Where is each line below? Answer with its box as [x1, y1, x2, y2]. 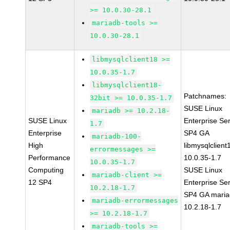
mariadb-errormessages [92, 197, 179, 204]
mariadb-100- [92, 132, 142, 140]
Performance [28, 154, 71, 162]
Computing [28, 166, 64, 174]
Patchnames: [184, 92, 227, 100]
